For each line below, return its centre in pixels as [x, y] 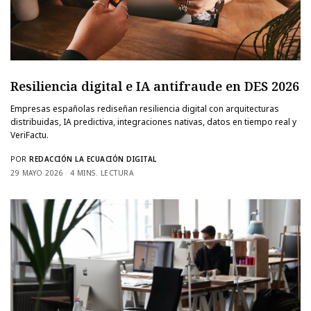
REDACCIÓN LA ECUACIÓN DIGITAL [93, 159]
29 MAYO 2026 [37, 173]
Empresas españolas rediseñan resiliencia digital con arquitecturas [145, 108]
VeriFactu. [30, 135]
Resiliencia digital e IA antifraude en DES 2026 [155, 86]
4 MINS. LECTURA [101, 173]
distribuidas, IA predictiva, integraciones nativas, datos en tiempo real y [154, 121]
